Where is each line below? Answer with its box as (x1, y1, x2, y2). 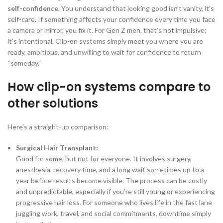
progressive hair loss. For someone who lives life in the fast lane (16, 198, 212, 207)
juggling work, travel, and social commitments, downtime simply (16, 209, 211, 218)
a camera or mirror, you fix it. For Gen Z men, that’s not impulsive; (7, 26, 207, 35)
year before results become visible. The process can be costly (16, 176, 207, 185)
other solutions (7, 95, 98, 112)
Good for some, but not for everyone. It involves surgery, (16, 154, 192, 163)
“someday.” (7, 59, 41, 68)
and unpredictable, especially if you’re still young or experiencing (16, 187, 215, 196)
